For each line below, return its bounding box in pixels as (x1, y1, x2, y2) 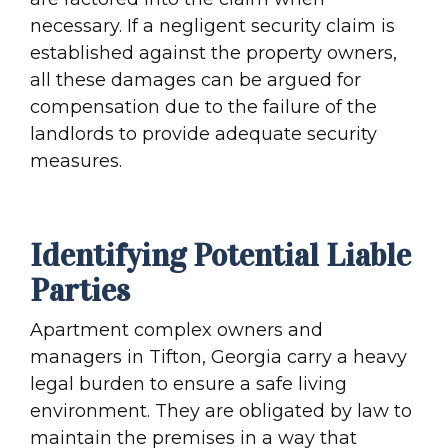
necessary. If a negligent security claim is (30, 14, 395, 37)
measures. (30, 149, 122, 172)
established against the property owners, (30, 41, 397, 64)
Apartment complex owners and (30, 318, 323, 341)
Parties (30, 270, 130, 310)
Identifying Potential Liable (30, 235, 411, 275)
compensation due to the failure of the (30, 95, 377, 118)
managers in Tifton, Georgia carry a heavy (30, 345, 407, 368)
